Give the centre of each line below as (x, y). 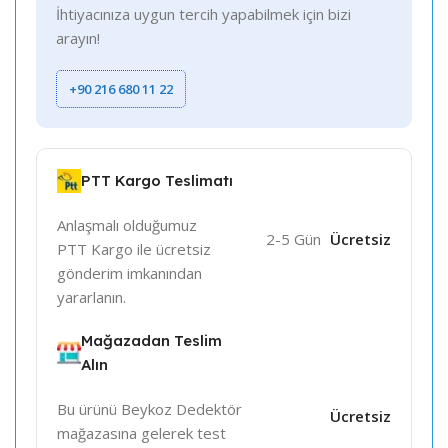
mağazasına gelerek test (141, 433)
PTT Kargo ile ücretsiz (134, 249)
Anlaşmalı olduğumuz (127, 225)
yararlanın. (91, 297)
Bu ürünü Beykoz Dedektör (149, 409)
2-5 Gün (293, 239)
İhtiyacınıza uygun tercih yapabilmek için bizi (203, 14)
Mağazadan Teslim (151, 341)
